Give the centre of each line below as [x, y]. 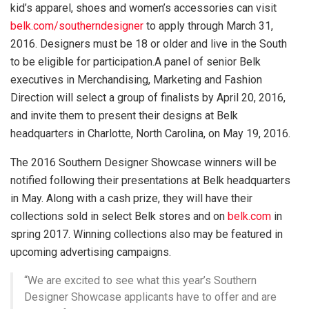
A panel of [180, 62]
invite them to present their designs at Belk [134, 116]
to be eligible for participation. [82, 62]
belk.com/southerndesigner [77, 26]
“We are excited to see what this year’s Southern [140, 281]
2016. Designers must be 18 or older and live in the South [149, 44]
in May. [28, 199]
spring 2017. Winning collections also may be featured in [147, 235]
